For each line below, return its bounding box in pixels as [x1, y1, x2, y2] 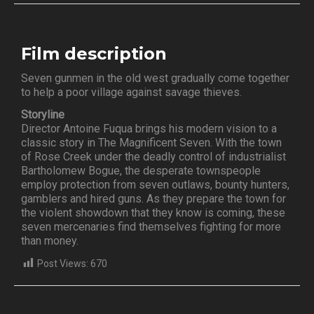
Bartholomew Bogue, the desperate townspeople [21, 164, 261, 178]
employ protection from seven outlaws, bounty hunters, [21, 178, 289, 192]
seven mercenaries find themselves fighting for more [21, 220, 281, 234]
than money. [21, 234, 78, 248]
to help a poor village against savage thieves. [21, 86, 242, 100]
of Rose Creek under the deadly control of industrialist [21, 150, 286, 164]
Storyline [21, 108, 64, 122]
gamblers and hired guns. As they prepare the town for [21, 192, 286, 206]
